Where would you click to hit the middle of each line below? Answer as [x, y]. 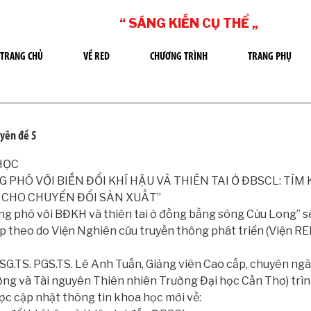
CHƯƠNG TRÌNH [179, 57]
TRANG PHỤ [270, 57]
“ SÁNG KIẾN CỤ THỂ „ [188, 23]
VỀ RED [96, 57]
